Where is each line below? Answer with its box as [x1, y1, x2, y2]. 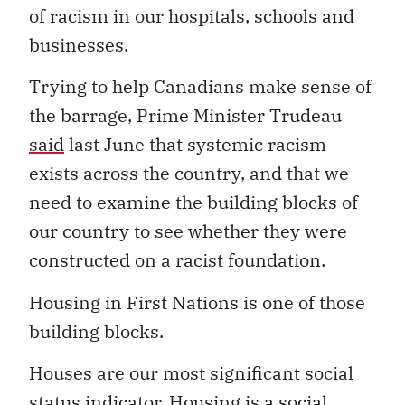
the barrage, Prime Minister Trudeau [29, 103, 342, 128]
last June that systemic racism [64, 132, 326, 157]
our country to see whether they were [29, 219, 347, 244]
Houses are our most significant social [29, 360, 353, 385]
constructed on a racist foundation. [29, 248, 325, 273]
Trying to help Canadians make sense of [29, 74, 372, 99]
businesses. [29, 32, 128, 57]
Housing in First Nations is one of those [29, 289, 365, 315]
